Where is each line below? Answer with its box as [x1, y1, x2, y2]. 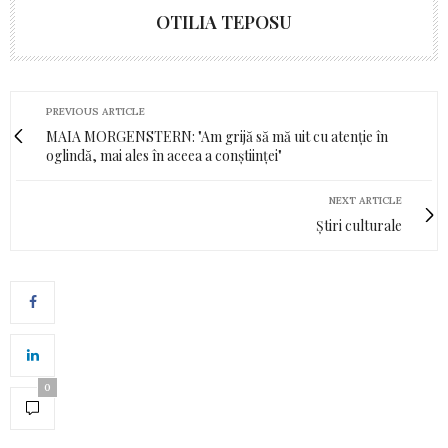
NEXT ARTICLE [329, 193, 402, 207]
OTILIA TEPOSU [156, 9, 292, 34]
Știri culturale [316, 215, 402, 235]
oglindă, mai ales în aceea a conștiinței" [46, 145, 282, 165]
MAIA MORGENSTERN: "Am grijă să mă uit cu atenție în [46, 126, 388, 146]
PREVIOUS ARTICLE [46, 104, 145, 118]
